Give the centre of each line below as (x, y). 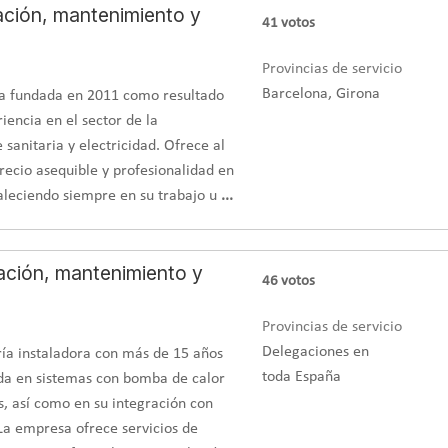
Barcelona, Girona (320, 93)
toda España (301, 376)
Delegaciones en (315, 351)
